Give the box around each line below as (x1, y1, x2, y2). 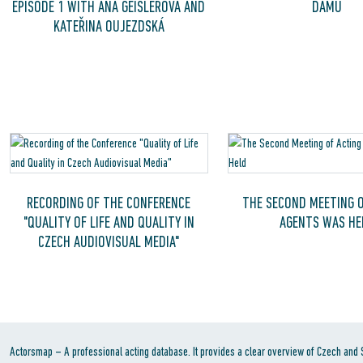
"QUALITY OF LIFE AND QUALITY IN (23, 213, 194, 231)
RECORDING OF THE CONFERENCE (27, 194, 191, 211)
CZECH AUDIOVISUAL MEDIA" (38, 233, 180, 250)
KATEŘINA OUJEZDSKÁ (53, 17, 164, 35)
